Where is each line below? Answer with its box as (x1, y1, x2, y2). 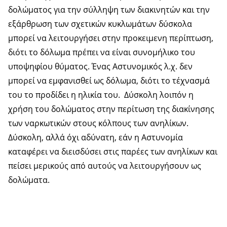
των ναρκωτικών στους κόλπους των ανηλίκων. (8, 117, 188, 129)
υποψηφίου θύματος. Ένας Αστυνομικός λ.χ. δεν (8, 60, 193, 72)
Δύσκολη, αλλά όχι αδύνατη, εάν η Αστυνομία (8, 131, 183, 143)
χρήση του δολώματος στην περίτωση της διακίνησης (8, 103, 214, 115)
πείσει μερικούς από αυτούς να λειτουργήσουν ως (8, 160, 201, 171)
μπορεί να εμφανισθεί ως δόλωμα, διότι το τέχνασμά (8, 74, 210, 86)
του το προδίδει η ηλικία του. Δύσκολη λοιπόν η (8, 89, 194, 100)
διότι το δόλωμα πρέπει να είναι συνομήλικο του (8, 46, 195, 58)
